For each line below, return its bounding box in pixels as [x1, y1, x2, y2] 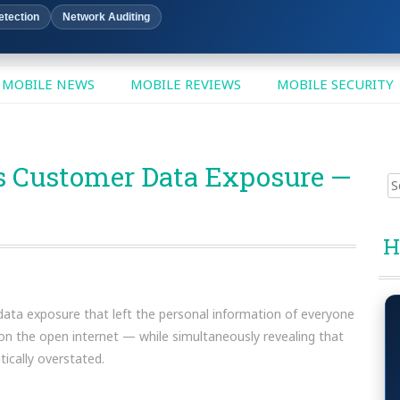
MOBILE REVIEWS [129, 75, 241, 93]
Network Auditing [62, 11, 150, 23]
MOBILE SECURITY [276, 75, 394, 93]
